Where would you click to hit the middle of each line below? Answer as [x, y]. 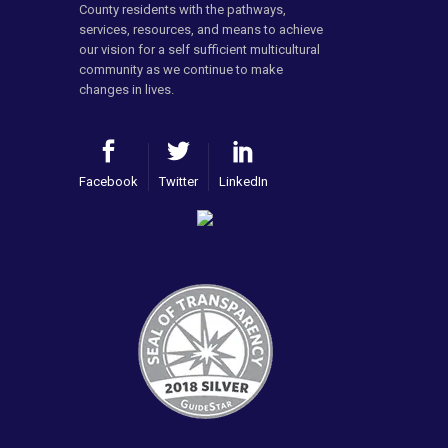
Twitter [178, 182]
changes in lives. [126, 90]
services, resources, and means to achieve [201, 30]
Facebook [108, 182]
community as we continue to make [181, 70]
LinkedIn [243, 182]
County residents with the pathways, [182, 10]
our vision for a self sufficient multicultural [199, 50]
